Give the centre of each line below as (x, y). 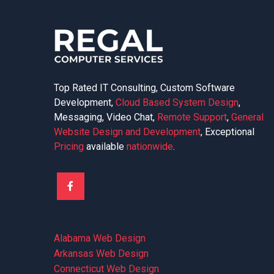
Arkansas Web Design (101, 254)
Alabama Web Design (99, 238)
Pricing (68, 146)
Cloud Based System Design (177, 102)
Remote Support (192, 117)
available (105, 146)
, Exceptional (227, 132)
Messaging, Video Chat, (105, 117)
